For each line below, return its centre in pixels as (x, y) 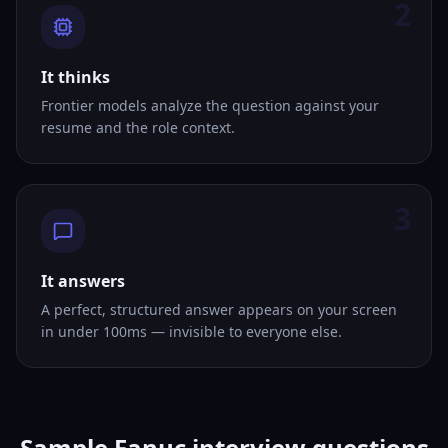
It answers (83, 281)
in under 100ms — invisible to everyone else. (191, 331)
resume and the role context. (138, 127)
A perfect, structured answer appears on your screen (219, 309)
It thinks (75, 77)
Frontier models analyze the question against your (210, 105)
